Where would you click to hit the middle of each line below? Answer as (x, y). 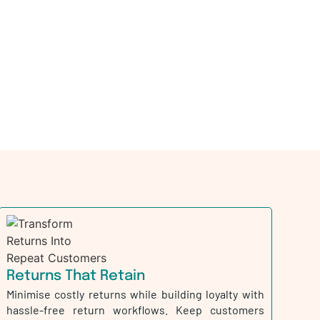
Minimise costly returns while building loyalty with (135, 294)
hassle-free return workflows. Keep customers (135, 310)
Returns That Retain (75, 276)
